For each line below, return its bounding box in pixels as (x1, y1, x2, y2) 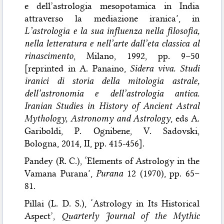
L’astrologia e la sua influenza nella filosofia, (24, 25, 199, 36)
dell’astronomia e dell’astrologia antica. (24, 87, 199, 99)
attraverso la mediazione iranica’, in (24, 12, 199, 24)
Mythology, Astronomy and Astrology (24, 112, 171, 124)
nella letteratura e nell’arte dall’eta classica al (24, 37, 199, 49)
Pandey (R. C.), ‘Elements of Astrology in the (24, 155, 199, 166)
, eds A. (170, 112, 199, 124)
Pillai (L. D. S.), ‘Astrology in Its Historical (24, 197, 199, 209)
